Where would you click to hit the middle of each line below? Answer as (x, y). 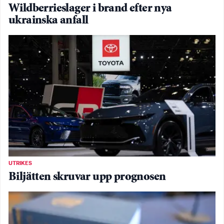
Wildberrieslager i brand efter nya (90, 8)
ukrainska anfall (48, 20)
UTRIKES (20, 164)
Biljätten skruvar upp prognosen (87, 177)
